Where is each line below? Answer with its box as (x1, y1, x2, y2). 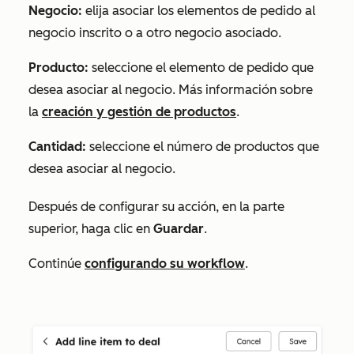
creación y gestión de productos (42, 104, 236, 119)
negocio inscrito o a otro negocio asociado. (28, 25, 284, 40)
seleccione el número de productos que (89, 139, 319, 154)
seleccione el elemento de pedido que (92, 60, 314, 75)
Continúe (28, 256, 85, 271)
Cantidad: (28, 139, 89, 154)
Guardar (153, 221, 204, 236)
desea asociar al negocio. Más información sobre (28, 82, 313, 97)
